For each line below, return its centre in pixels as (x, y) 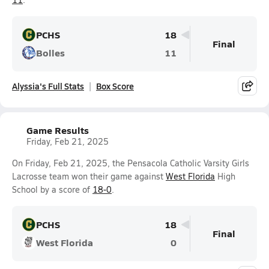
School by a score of (52, 189)
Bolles (50, 53)
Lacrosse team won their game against (89, 176)
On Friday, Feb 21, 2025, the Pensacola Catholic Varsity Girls (131, 163)
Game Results (58, 130)
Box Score (115, 86)
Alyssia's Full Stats (48, 86)
